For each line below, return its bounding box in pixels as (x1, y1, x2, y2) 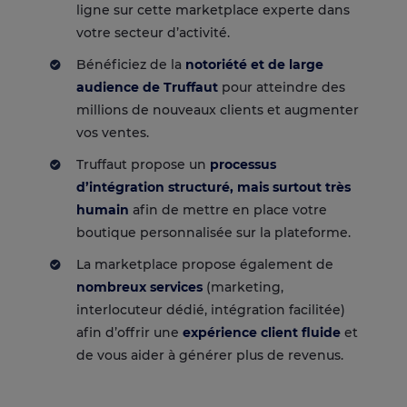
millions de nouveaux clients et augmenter (76, 102, 359, 119)
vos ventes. (76, 124, 149, 142)
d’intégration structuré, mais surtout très (76, 179, 351, 196)
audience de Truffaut (76, 79, 218, 96)
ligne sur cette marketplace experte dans (76, 2, 350, 19)
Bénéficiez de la (76, 56, 185, 74)
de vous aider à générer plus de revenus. (76, 347, 343, 364)
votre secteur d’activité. (76, 25, 230, 42)
